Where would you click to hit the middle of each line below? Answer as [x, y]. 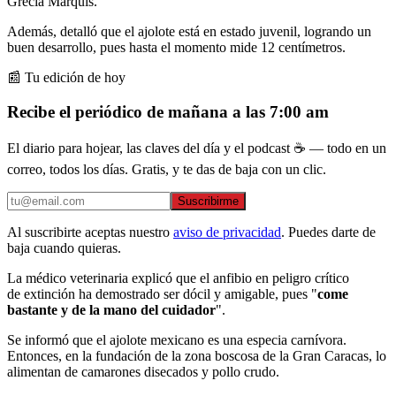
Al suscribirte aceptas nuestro [88, 232]
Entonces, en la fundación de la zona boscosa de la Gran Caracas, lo [197, 356]
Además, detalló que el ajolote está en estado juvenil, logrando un [189, 31]
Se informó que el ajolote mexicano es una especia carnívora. [177, 340]
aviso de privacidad [227, 232]
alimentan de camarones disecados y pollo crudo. [143, 372]
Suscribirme [208, 202]
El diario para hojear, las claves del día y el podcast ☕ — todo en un [197, 148]
